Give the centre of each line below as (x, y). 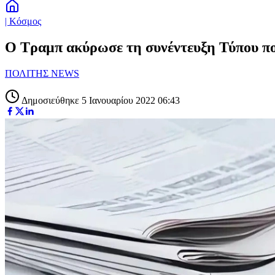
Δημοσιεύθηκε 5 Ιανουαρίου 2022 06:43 (100, 100)
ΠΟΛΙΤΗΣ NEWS (42, 73)
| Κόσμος (23, 21)
